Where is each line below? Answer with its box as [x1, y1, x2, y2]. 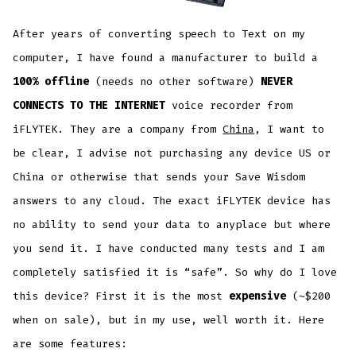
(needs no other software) [89, 75, 261, 89]
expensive [229, 289, 287, 304]
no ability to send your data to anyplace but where [13, 218, 331, 232]
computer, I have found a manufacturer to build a [13, 51, 319, 65]
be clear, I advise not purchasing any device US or [13, 146, 331, 161]
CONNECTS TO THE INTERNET [13, 99, 166, 113]
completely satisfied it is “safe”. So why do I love [13, 265, 338, 280]
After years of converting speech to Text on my [13, 27, 306, 41]
